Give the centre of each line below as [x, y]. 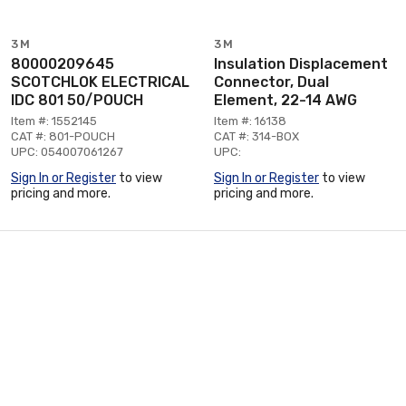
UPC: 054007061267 [67, 151]
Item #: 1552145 [54, 121]
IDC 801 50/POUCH [77, 100]
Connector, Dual [271, 82]
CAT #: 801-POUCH [63, 136]
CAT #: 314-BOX [256, 136]
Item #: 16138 [250, 121]
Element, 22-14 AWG [285, 100]
